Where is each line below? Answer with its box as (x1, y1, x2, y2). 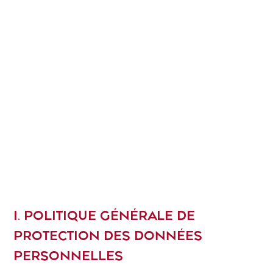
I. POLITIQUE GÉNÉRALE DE (13, 207, 196, 224)
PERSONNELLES (13, 247, 124, 264)
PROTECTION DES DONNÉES (13, 227, 203, 244)
